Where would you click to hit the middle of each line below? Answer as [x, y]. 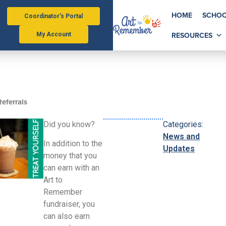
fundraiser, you [69, 204]
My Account [53, 34]
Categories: [183, 124]
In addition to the [73, 144]
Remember [63, 192]
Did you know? [69, 124]
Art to [53, 180]
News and [182, 136]
